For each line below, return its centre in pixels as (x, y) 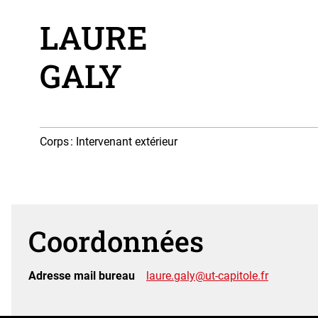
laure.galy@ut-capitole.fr (207, 275)
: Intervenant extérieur (123, 142)
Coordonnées (116, 241)
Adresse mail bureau (82, 275)
